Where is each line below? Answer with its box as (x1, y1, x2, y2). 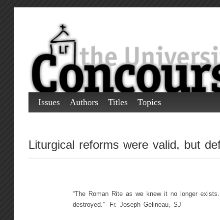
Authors (69, 97, 98, 107)
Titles (108, 97, 128, 107)
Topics (137, 97, 161, 107)
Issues (38, 97, 60, 107)
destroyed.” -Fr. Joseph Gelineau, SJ (72, 201, 181, 208)
